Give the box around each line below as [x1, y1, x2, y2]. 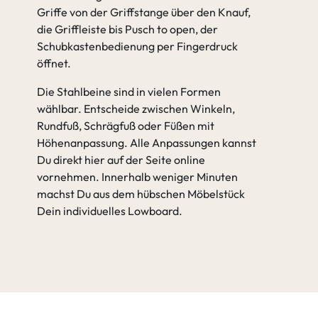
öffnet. [37, 56, 71, 70]
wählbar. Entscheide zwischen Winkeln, [37, 102, 235, 116]
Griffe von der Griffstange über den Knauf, [37, 5, 251, 19]
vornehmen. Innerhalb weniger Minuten [37, 170, 238, 184]
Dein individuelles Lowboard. [37, 204, 182, 218]
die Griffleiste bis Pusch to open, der [37, 22, 218, 36]
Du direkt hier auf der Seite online [37, 153, 205, 167]
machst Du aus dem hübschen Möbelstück [37, 187, 245, 201]
